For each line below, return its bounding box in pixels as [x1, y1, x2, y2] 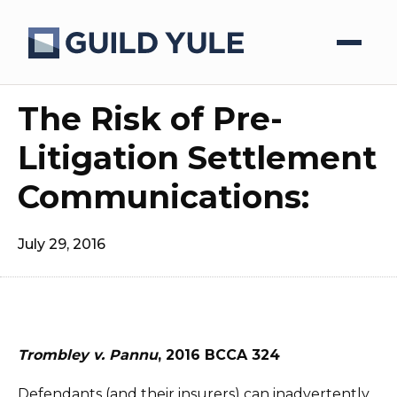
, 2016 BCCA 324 [158, 346, 280, 363]
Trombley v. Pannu [18, 346, 158, 363]
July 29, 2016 [18, 236, 105, 253]
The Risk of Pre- [18, 99, 283, 138]
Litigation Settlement [18, 138, 377, 177]
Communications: [18, 177, 309, 216]
